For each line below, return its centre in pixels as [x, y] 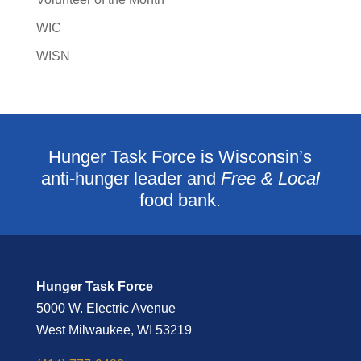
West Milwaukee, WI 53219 [114, 330]
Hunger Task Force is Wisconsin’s [180, 156]
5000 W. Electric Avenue [106, 308]
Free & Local [270, 178]
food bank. [180, 200]
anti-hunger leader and [131, 178]
